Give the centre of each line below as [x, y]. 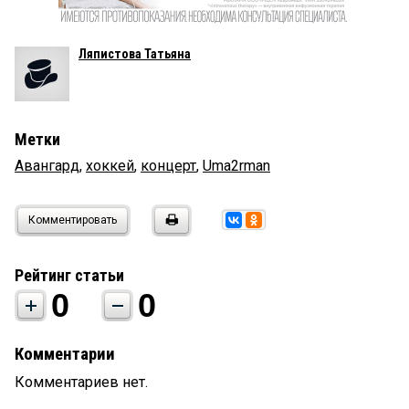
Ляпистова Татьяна [135, 54]
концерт [168, 166]
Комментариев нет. [81, 383]
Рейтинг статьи [69, 276]
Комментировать [73, 220]
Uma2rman [236, 166]
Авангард [47, 166]
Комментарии [65, 355]
